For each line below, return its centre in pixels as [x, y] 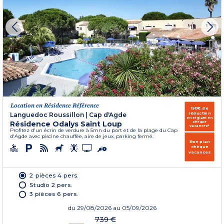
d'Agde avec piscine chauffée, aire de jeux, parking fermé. [82, 136]
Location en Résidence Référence [55, 105]
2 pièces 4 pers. [54, 175]
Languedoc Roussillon [47, 114]
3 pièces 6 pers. [54, 194]
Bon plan [199, 141]
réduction [199, 113]
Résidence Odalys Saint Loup [66, 124]
